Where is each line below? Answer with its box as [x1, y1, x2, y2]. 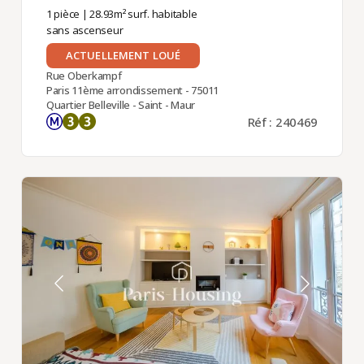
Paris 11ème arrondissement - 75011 [45, 82, 219, 97]
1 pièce [45, 6, 80, 21]
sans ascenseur [45, 22, 123, 37]
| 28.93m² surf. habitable [80, 6, 197, 21]
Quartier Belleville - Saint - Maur [45, 97, 196, 112]
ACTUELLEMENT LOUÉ [65, 47, 181, 63]
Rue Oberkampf [45, 67, 122, 83]
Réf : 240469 [247, 113, 318, 130]
